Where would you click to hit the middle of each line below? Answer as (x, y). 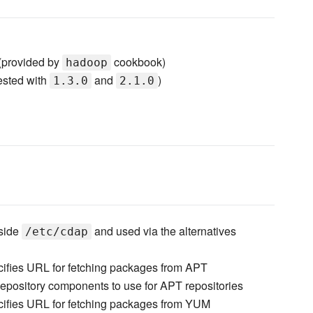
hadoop (86, 63)
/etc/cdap (56, 232)
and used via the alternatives (163, 231)
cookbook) (138, 62)
